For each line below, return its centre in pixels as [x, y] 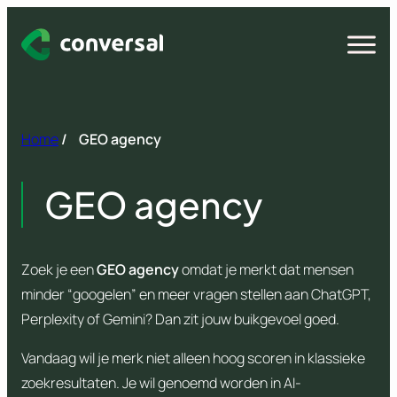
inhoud [27, 68]
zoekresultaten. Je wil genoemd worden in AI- [161, 383]
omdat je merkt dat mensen [266, 270]
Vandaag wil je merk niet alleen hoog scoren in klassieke [193, 358]
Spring [27, 19]
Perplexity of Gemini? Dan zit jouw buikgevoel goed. [180, 319]
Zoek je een [58, 270]
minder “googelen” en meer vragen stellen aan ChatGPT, [196, 295]
